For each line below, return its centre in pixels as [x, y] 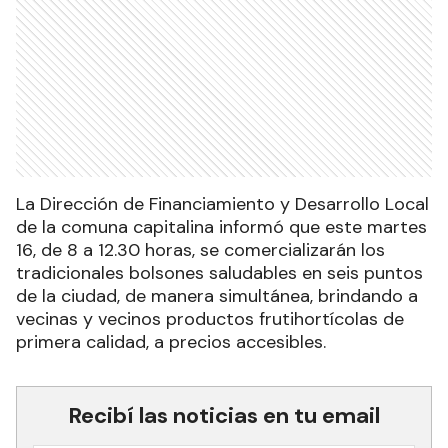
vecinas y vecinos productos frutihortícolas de [210, 319]
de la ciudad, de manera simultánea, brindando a [217, 296]
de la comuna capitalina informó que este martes [221, 227]
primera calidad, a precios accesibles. [171, 342]
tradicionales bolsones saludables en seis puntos [219, 273]
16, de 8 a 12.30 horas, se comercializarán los [200, 250]
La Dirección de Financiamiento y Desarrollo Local [222, 204]
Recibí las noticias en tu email [224, 416]
